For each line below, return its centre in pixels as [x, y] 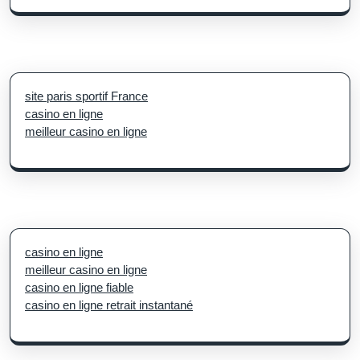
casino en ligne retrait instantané [109, 305]
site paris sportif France [86, 96]
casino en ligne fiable [79, 287]
